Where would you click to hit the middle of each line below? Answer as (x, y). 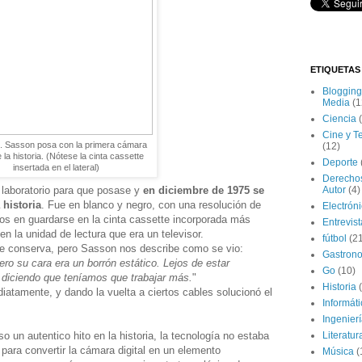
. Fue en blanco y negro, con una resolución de (151, 204)
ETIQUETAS (335, 70)
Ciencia (339, 119)
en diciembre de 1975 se (204, 190)
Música (338, 352)
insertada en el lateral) (56, 168)
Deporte (340, 163)
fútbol (335, 239)
